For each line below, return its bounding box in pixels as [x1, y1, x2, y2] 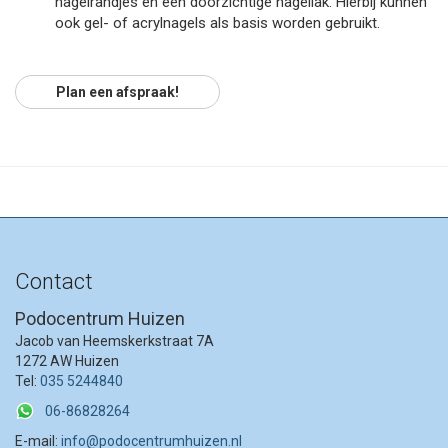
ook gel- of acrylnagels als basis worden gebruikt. [55, 14, 380, 32]
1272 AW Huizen [15, 353, 119, 369]
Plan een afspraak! [56, 84, 179, 100]
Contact [15, 269, 93, 294]
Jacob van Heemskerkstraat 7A [15, 333, 214, 349]
